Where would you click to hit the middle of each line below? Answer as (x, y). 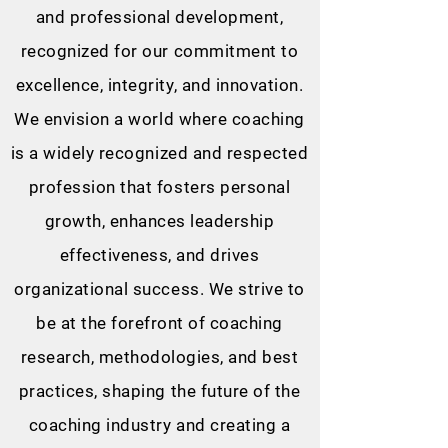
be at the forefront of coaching (159, 323)
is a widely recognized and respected (159, 153)
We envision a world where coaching (159, 119)
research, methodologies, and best (159, 357)
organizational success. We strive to (159, 289)
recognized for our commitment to (159, 51)
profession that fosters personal (159, 187)
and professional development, (159, 17)
